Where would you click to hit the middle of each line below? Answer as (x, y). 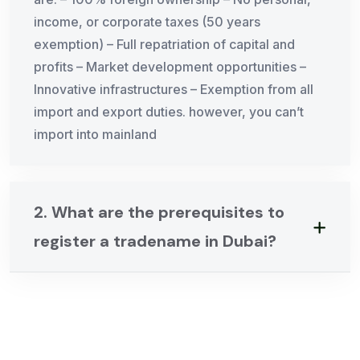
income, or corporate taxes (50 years (147, 22)
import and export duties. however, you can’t (169, 112)
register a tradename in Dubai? (155, 241)
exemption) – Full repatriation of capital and (164, 45)
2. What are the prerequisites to (159, 213)
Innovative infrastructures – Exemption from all (174, 90)
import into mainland (95, 135)
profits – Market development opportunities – (170, 67)
